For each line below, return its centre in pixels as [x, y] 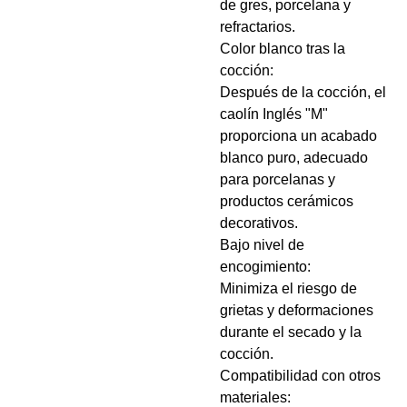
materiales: [255, 397]
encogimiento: [265, 267]
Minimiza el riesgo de [288, 288]
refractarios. [258, 27]
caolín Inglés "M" [274, 114]
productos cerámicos [287, 201]
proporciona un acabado [298, 136]
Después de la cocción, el [303, 92]
